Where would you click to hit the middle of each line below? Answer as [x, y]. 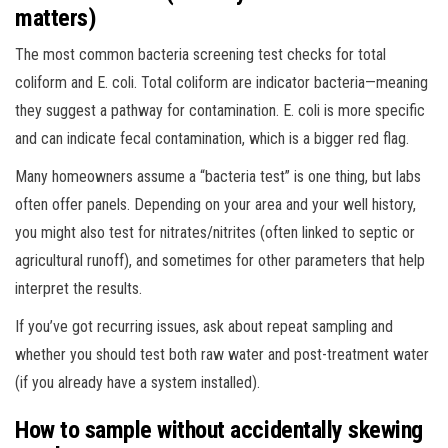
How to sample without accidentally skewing [219, 429]
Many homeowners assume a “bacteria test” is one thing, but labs [218, 176]
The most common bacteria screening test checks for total [200, 54]
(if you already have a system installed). [137, 382]
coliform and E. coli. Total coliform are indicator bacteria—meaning [221, 82]
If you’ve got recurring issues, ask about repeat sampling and [204, 326]
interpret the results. [78, 288]
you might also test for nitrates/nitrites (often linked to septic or [215, 232]
